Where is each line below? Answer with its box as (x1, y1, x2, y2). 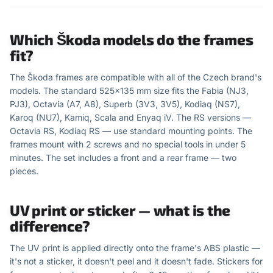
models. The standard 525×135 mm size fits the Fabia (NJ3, (10, 85, 249, 96)
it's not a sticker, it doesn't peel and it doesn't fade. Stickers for (10, 256, 263, 266)
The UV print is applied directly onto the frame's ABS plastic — (10, 243, 260, 253)
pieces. (10, 166, 38, 176)
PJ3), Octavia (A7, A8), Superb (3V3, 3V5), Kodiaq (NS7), (10, 99, 240, 109)
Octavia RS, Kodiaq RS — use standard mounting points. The (10, 126, 252, 136)
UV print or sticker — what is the (10, 201, 231, 219)
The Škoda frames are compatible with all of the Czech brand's (10, 72, 261, 82)
